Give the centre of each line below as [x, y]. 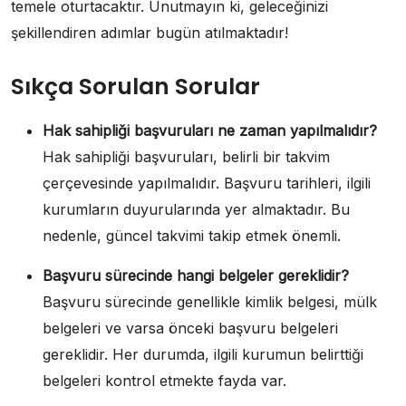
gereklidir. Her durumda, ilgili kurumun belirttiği [203, 354]
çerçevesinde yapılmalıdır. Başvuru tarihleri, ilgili [207, 183]
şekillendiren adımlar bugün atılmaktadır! [150, 33]
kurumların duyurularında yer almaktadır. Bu [196, 209]
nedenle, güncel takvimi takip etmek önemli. [192, 236]
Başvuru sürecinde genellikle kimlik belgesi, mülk [210, 302]
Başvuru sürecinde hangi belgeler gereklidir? [196, 275]
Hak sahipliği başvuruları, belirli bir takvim [186, 157]
